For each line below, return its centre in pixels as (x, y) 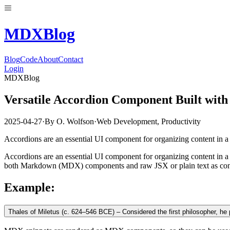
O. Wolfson (75, 121)
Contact (71, 59)
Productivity (181, 121)
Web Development (127, 121)
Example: (30, 187)
